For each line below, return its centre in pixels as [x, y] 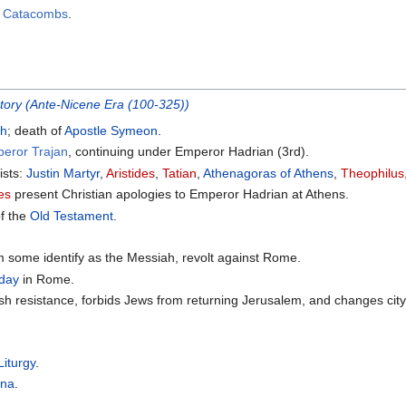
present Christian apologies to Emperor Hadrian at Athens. [180, 194]
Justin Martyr [63, 173]
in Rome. [47, 279]
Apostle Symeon [111, 131]
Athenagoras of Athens [269, 173]
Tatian [180, 173]
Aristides [131, 173]
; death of [36, 131]
